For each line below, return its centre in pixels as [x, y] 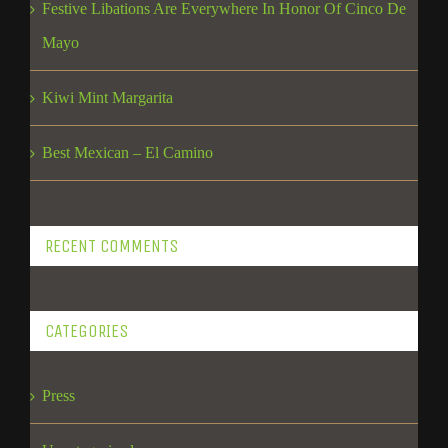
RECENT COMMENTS [111, 246]
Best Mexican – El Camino [127, 153]
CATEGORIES [86, 331]
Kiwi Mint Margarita [107, 98]
